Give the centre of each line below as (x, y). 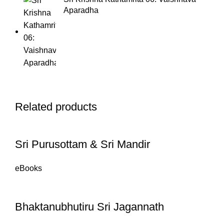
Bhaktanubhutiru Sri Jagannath (89, 207)
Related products (56, 107)
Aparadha (81, 10)
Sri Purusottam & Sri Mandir (82, 144)
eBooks (28, 168)
